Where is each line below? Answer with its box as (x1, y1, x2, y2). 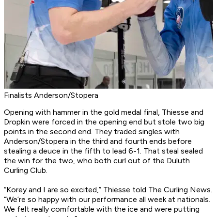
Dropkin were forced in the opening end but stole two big (4, 117, 204, 127)
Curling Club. (4, 166, 47, 175)
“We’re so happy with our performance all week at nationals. (4, 195, 210, 204)
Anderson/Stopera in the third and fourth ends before (4, 137, 192, 146)
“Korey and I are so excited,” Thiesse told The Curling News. (4, 185, 212, 195)
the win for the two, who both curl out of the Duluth (4, 156, 190, 166)
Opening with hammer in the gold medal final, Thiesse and (4, 108, 203, 117)
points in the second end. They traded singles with (4, 127, 180, 137)
